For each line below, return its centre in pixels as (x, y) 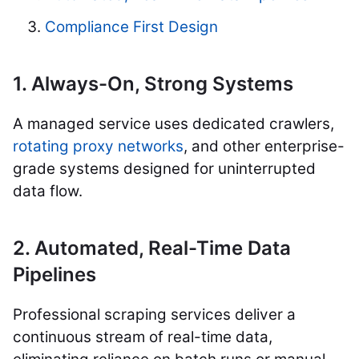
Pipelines (54, 274)
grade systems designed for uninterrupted (164, 168)
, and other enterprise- (264, 146)
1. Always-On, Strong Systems (153, 83)
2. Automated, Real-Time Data (152, 248)
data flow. (48, 191)
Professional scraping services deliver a (154, 314)
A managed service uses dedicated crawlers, (173, 123)
